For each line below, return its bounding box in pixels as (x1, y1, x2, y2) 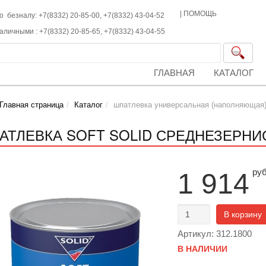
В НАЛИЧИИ (177, 244, 227, 254)
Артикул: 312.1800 (177, 229, 252, 239)
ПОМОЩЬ (183, 9, 217, 18)
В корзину (223, 210, 262, 219)
